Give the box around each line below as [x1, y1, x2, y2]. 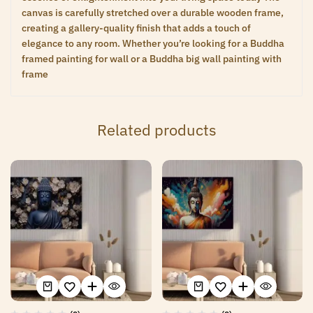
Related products [96, 119, 217, 140]
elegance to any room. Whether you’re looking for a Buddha [22, 37, 284, 50]
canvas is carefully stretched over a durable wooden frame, [22, 6, 284, 20]
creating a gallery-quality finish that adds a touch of [22, 22, 251, 35]
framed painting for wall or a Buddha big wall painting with [22, 52, 282, 66]
